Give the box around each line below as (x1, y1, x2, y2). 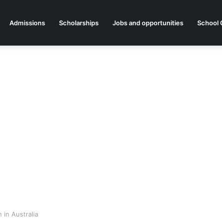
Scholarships (59, 19, 99, 27)
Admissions (9, 19, 45, 27)
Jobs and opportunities (112, 19, 183, 27)
